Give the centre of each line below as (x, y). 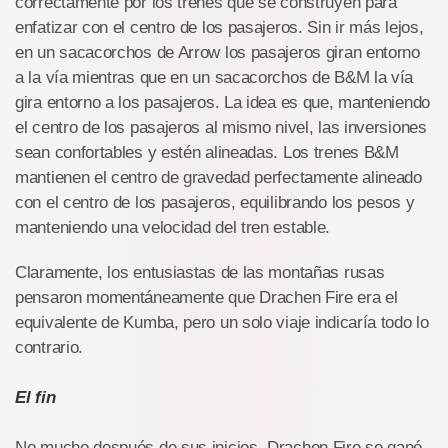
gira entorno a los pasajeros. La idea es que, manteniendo (222, 103)
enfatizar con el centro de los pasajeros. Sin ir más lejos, (219, 28)
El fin (35, 398)
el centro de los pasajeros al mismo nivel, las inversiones (221, 128)
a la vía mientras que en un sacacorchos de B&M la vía (214, 78)
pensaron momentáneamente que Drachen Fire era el (206, 298)
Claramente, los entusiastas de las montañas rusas (200, 273)
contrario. (49, 348)
